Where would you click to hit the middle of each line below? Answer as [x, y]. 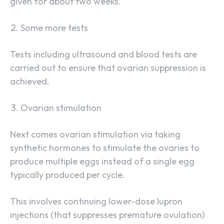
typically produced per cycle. [67, 175]
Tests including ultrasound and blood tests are [103, 54]
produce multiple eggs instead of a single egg [102, 161]
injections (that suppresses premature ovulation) [107, 215]
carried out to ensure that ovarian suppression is [108, 68]
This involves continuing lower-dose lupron [96, 201]
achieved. [30, 81]
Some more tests [54, 28]
